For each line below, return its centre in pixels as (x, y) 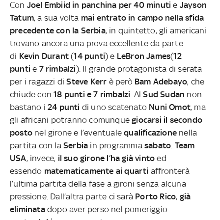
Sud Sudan (164, 94)
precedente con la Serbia (58, 30)
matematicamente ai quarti (96, 171)
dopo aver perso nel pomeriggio (106, 209)
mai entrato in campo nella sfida (142, 17)
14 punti (90, 56)
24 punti (64, 107)
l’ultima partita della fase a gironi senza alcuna (98, 183)
